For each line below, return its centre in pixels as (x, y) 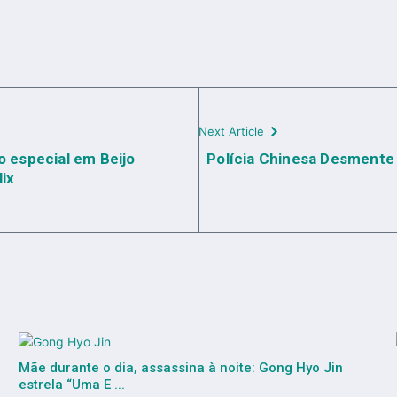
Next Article (231, 132)
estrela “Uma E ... (71, 385)
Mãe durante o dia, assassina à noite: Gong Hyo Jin (180, 368)
